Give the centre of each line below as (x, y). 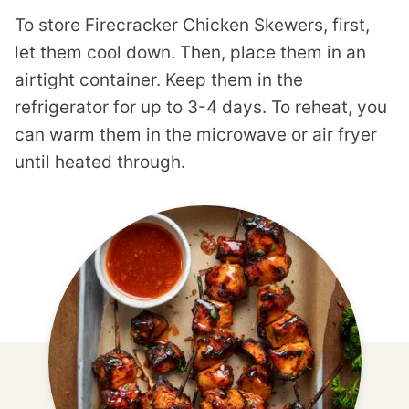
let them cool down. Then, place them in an (190, 52)
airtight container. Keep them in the (159, 79)
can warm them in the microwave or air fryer (196, 134)
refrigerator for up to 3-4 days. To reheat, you (201, 107)
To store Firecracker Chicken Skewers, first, (192, 25)
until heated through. (100, 162)
